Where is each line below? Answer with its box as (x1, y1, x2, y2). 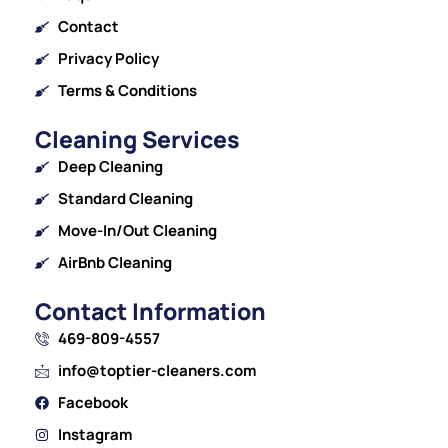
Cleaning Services (35, 123, 240, 156)
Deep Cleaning (57, 156, 163, 178)
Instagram (57, 424, 132, 446)
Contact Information (35, 295, 266, 328)
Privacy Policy (57, 48, 159, 70)
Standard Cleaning (57, 188, 193, 210)
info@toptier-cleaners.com (57, 360, 256, 382)
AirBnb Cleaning (57, 252, 172, 274)
